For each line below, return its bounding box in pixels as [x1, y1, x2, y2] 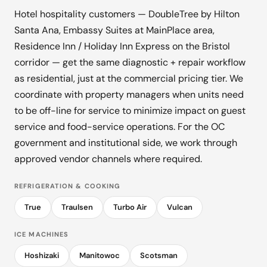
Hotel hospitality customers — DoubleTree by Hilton [14, 8, 240, 21]
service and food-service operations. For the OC [14, 120, 225, 133]
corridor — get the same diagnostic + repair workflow [14, 56, 246, 69]
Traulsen [61, 202, 93, 213]
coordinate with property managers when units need [14, 88, 244, 101]
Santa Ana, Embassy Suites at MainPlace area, [14, 24, 215, 37]
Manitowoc [79, 250, 120, 261]
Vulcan [167, 202, 193, 213]
